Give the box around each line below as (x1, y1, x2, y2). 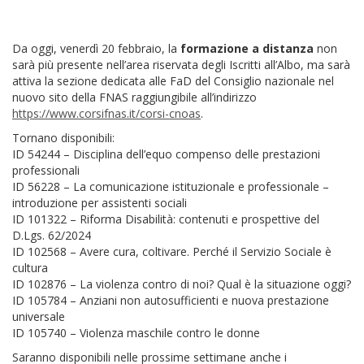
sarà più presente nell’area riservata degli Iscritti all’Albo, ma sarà (12, 56, 350, 72)
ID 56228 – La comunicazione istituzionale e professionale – (12, 178, 329, 194)
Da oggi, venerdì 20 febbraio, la (12, 40, 180, 56)
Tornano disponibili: (12, 129, 115, 145)
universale (12, 308, 65, 324)
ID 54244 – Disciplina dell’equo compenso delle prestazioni (12, 145, 320, 162)
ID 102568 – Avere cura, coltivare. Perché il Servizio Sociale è (12, 243, 331, 259)
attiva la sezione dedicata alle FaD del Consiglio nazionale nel (12, 72, 334, 89)
